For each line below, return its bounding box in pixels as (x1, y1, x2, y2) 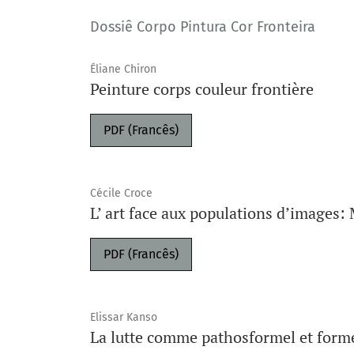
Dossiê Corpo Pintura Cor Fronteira (90, 18, 315, 36)
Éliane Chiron (90, 62, 156, 76)
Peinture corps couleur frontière (90, 78, 314, 100)
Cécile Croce (90, 186, 153, 200)
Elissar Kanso (90, 311, 157, 324)
